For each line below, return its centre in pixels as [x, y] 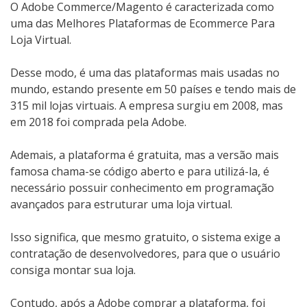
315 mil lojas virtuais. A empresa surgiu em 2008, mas [147, 106]
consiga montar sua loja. [73, 270]
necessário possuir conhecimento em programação [142, 188]
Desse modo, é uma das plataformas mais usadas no [145, 73]
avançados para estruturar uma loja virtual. [121, 205]
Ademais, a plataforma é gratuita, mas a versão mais [145, 155]
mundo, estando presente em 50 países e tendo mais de [153, 89]
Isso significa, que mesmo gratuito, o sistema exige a [145, 237]
